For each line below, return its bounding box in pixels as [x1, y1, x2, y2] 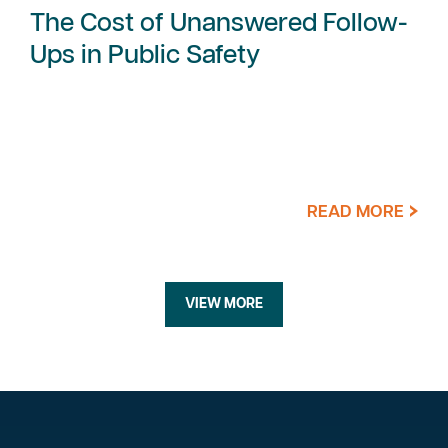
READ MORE [306, 202, 408, 221]
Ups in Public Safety [30, 41, 260, 69]
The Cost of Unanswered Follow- [30, 9, 408, 37]
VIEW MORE [185, 296, 263, 311]
